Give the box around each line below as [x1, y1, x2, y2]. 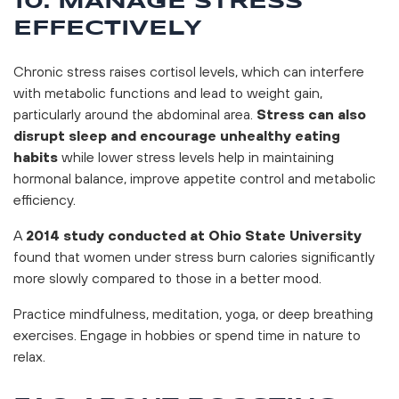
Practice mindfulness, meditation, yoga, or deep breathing [13, 305, 373, 322]
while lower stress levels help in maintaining [58, 148, 334, 165]
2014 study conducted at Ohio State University [26, 226, 362, 243]
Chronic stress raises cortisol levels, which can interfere [13, 62, 364, 79]
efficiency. [13, 191, 76, 208]
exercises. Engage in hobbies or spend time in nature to [13, 326, 361, 343]
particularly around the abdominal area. [13, 105, 256, 122]
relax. [13, 347, 45, 364]
